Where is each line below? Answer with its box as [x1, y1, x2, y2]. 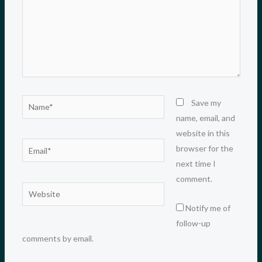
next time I [175, 158, 216, 168]
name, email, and [175, 112, 235, 123]
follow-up [175, 218, 211, 229]
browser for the [175, 143, 233, 153]
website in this [175, 127, 230, 138]
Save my [191, 97, 221, 108]
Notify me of [185, 203, 230, 213]
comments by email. [22, 233, 94, 244]
